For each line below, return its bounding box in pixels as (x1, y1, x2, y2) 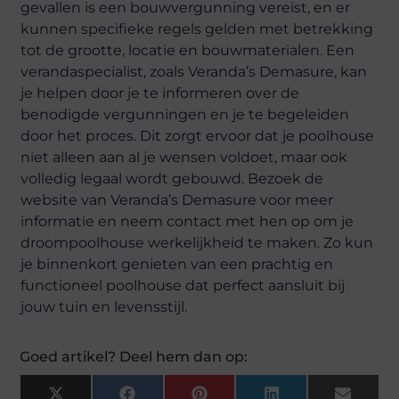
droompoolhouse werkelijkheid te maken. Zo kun (20, 233, 374, 251)
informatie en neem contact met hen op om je (20, 212, 354, 230)
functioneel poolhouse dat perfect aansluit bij (20, 276, 346, 294)
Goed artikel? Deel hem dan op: (20, 347, 248, 365)
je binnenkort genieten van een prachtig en (20, 255, 334, 273)
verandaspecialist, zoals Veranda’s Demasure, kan (20, 62, 368, 80)
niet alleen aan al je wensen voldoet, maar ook (20, 148, 348, 166)
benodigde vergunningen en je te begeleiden (20, 105, 350, 123)
